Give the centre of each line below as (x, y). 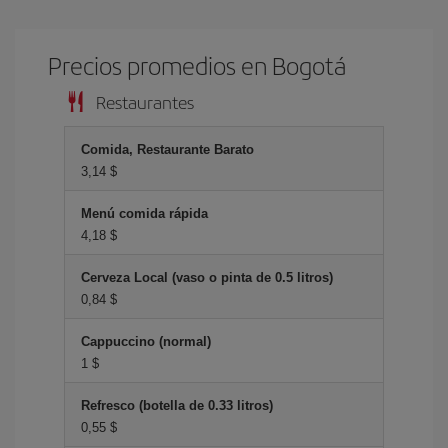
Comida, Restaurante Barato (167, 149)
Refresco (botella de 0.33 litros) (177, 405)
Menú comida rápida (144, 213)
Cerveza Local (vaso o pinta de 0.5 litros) (207, 277)
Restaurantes (145, 101)
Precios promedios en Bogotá (197, 65)
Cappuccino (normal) (146, 341)
